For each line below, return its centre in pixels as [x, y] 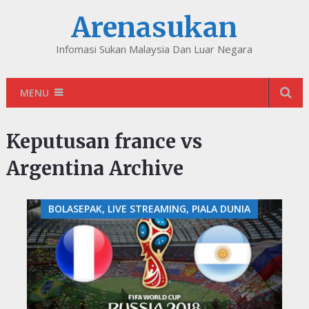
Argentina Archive [94, 168]
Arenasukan [154, 28]
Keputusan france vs [104, 141]
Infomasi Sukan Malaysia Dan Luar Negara [154, 49]
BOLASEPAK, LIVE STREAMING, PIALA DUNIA [149, 209]
